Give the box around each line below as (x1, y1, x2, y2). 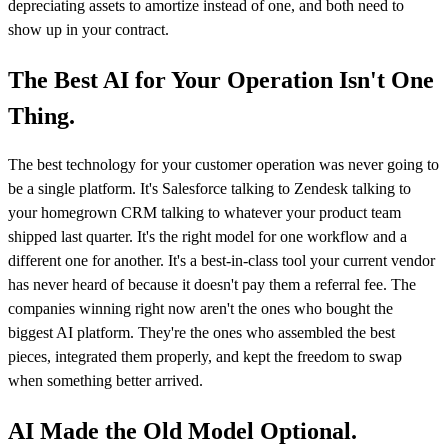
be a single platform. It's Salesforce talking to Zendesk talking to (8, 180, 411, 198)
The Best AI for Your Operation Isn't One (8, 66, 434, 93)
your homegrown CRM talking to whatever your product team (8, 204, 401, 222)
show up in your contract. (8, 20, 169, 38)
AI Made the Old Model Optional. (8, 418, 357, 445)
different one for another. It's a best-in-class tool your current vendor (8, 252, 435, 270)
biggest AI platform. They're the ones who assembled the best (8, 324, 395, 342)
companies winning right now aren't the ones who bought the (8, 300, 393, 318)
